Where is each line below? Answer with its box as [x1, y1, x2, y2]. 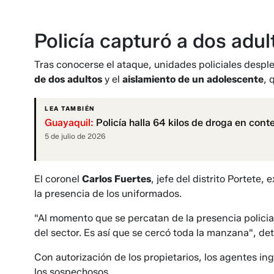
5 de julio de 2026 [45, 131, 106, 141]
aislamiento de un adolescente [122, 73, 264, 86]
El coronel [34, 173, 82, 185]
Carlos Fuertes [82, 173, 151, 185]
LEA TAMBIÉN [45, 105, 95, 113]
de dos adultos [34, 73, 102, 86]
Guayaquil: [45, 117, 94, 129]
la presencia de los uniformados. [34, 188, 182, 200]
